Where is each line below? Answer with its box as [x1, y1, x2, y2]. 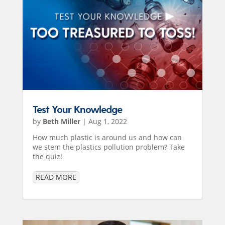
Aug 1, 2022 [88, 116, 127, 126]
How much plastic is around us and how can [32, 132, 182, 142]
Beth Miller [42, 116, 80, 126]
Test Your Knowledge [32, 103, 122, 117]
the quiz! [32, 151, 62, 161]
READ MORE [35, 172, 76, 182]
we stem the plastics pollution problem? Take [32, 142, 185, 152]
